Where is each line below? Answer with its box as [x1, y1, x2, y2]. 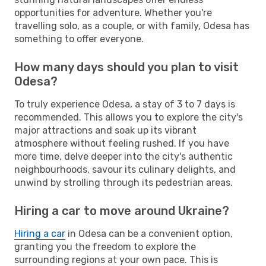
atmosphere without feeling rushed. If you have [14, 137, 229, 149]
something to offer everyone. [14, 33, 144, 45]
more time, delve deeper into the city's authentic [14, 150, 233, 162]
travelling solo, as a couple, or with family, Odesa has [14, 20, 249, 31]
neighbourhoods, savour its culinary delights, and [14, 163, 236, 175]
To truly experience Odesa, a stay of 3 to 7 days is [14, 98, 235, 110]
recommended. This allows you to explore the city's [14, 111, 243, 123]
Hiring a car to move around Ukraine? [14, 203, 229, 218]
